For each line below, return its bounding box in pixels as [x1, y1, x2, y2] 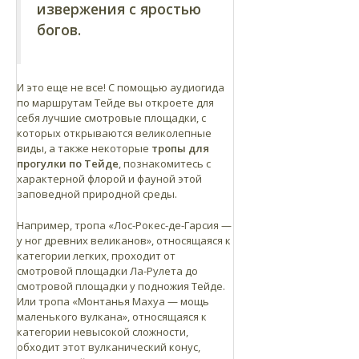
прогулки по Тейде [17, 155, 119, 171]
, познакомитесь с [119, 155, 211, 171]
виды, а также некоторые [17, 140, 151, 155]
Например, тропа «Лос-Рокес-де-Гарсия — [17, 217, 232, 232]
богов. [37, 19, 81, 39]
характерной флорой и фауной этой [17, 171, 202, 186]
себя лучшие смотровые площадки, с [17, 110, 206, 125]
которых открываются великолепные [17, 125, 212, 140]
